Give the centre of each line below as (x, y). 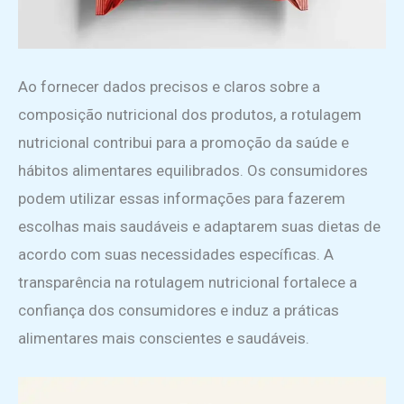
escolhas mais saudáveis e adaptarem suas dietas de (199, 226)
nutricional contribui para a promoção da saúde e (184, 142)
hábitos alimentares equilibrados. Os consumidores (193, 170)
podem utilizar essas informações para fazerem (182, 198)
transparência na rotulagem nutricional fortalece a (188, 282)
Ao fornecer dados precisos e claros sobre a (169, 87)
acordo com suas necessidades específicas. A (176, 254)
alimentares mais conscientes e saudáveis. (164, 338)
